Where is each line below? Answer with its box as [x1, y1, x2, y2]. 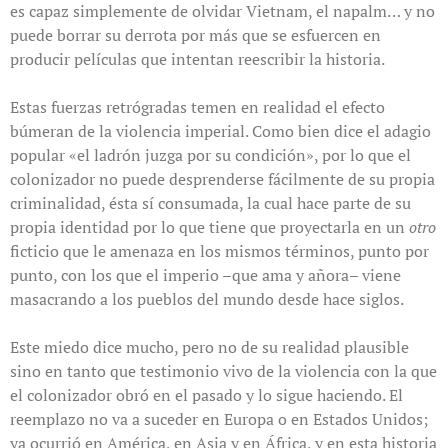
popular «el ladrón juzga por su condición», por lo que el [10, 144, 411, 167]
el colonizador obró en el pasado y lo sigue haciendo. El [10, 384, 403, 407]
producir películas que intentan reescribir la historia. [10, 48, 385, 71]
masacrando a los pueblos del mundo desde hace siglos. [10, 288, 404, 311]
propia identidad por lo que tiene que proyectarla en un [10, 216, 409, 239]
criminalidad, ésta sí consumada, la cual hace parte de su [10, 192, 411, 215]
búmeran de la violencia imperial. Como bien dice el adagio [10, 120, 431, 143]
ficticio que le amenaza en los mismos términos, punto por [10, 240, 429, 263]
